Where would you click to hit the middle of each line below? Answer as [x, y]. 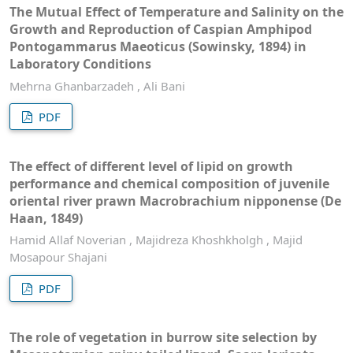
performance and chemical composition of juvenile [169, 183]
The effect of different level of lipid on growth [151, 166]
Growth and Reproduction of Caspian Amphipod [161, 30]
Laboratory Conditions [80, 64]
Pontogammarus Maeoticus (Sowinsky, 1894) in [158, 47]
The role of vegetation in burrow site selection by [163, 338]
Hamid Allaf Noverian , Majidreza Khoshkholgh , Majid [156, 240]
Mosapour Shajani [58, 257]
